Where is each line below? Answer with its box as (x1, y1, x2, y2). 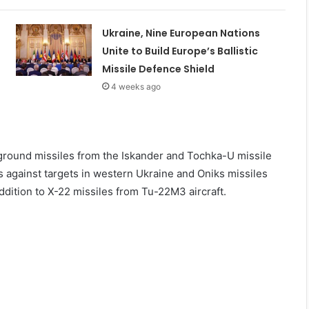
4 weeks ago (110, 81, 161, 92)
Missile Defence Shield (101, 61, 215, 76)
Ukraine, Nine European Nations (101, 26, 260, 40)
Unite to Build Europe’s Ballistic (101, 43, 258, 58)
